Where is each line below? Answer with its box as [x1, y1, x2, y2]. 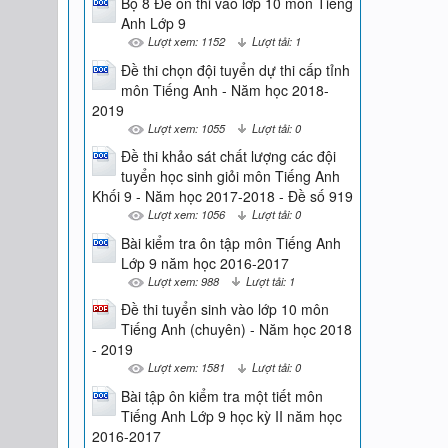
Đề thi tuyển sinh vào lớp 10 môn [120, 299, 329, 320]
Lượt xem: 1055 [147, 119, 225, 136]
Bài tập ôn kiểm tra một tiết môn [120, 385, 323, 406]
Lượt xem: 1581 [147, 359, 225, 376]
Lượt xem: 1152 [147, 33, 225, 50]
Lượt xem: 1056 [147, 206, 225, 223]
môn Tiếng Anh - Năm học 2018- [120, 79, 329, 100]
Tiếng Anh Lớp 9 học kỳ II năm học [120, 405, 342, 426]
